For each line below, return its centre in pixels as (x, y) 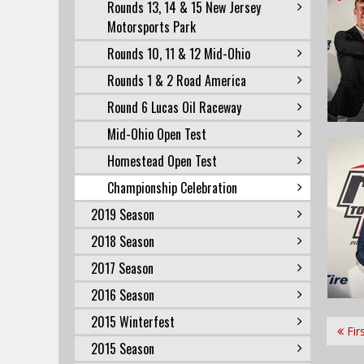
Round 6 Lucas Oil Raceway (174, 107)
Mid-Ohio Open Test (157, 134)
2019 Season (123, 214)
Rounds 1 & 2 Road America (177, 80)
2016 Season (123, 295)
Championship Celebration (172, 188)
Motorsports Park (152, 27)
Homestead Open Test (162, 161)
